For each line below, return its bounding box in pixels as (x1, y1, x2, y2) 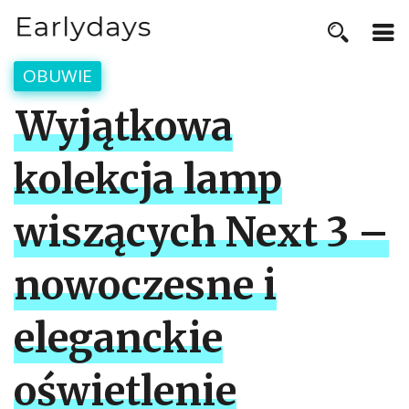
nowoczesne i (14, 261, 277, 310)
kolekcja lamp (14, 155, 282, 204)
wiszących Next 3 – (14, 208, 389, 257)
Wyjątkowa (16, 102, 233, 152)
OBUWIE (23, 64, 92, 88)
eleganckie (14, 314, 223, 363)
